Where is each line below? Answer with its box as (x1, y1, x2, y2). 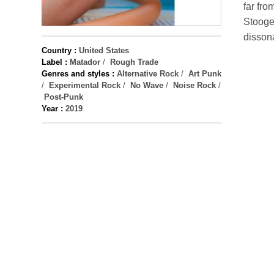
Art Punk (188, 69, 221, 78)
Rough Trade (110, 57, 158, 67)
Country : (42, 46, 76, 55)
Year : (42, 104, 63, 113)
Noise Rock (173, 81, 216, 90)
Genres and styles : (42, 69, 114, 78)
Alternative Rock (117, 69, 179, 78)
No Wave (130, 81, 163, 90)
